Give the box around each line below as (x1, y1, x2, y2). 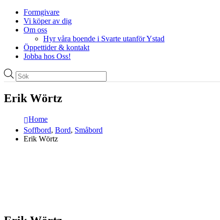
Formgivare (24, 7, 59, 16)
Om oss (24, 25, 47, 34)
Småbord (75, 125, 103, 134)
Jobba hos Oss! (24, 52, 71, 60)
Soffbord (24, 125, 51, 134)
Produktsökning (15, 68, 64, 77)
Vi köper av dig (24, 16, 72, 25)
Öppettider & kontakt (24, 43, 89, 52)
